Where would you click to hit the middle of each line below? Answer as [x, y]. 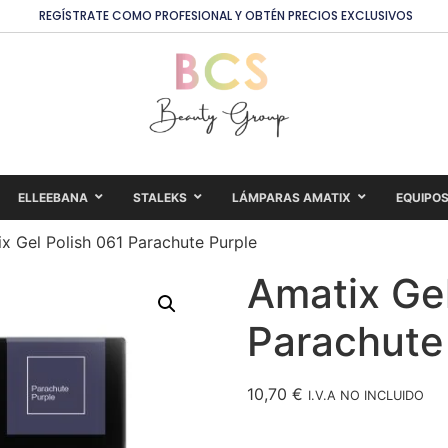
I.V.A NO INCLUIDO [365, 395]
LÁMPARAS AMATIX [291, 197]
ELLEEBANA [53, 197]
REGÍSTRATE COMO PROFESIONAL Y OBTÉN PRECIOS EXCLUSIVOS [226, 15]
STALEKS [160, 197]
